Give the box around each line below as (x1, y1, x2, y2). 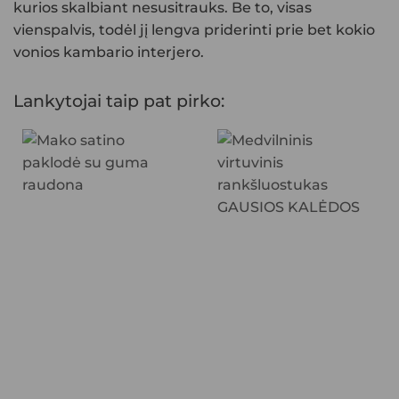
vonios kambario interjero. (13, 43, 204, 61)
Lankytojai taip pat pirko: (13, 90, 224, 112)
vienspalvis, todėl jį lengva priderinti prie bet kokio (13, 20, 375, 38)
